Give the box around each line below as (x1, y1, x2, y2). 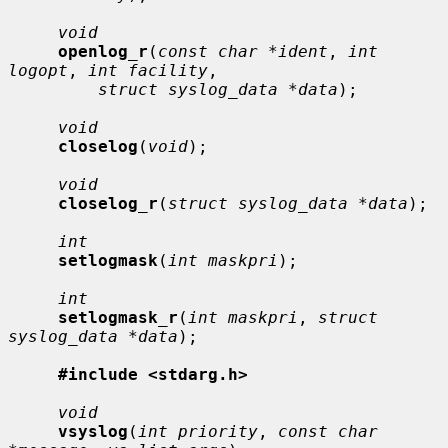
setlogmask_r (58, 307, 178, 327)
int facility (88, 60, 208, 80)
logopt (8, 60, 68, 80)
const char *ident (158, 41, 328, 61)
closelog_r (58, 193, 158, 213)
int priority (138, 421, 258, 441)
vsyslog (58, 421, 128, 441)
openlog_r (58, 41, 148, 61)
